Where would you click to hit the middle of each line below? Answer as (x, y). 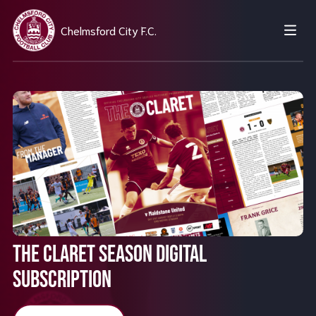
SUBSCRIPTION (62, 280)
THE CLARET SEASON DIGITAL (109, 255)
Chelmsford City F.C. (108, 30)
